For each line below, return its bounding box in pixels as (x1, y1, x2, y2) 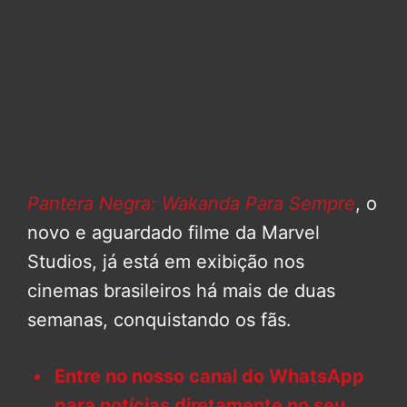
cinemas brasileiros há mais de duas (27, 279, 335, 302)
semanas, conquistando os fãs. (27, 308, 292, 331)
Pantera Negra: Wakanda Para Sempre (27, 192, 355, 214)
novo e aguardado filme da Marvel (27, 221, 320, 243)
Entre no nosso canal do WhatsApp (55, 364, 364, 387)
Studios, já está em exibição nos (27, 250, 304, 273)
